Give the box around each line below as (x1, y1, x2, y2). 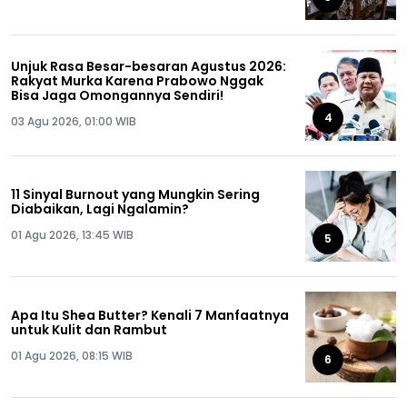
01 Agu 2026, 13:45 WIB (11, 227, 134, 243)
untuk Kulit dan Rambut (11, 321, 167, 339)
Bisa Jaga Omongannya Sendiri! (11, 86, 223, 104)
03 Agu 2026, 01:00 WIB (11, 114, 136, 129)
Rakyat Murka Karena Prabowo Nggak (11, 72, 263, 90)
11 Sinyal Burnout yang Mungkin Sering (11, 185, 260, 203)
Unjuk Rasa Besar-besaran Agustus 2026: (11, 57, 286, 75)
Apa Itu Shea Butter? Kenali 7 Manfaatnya (11, 306, 289, 324)
